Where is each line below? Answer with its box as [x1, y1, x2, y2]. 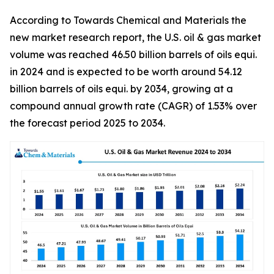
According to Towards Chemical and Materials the [10, 14, 246, 26]
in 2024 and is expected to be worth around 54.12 [10, 65, 242, 78]
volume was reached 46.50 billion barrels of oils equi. [10, 48, 257, 61]
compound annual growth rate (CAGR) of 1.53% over [10, 100, 257, 112]
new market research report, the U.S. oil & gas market [10, 31, 261, 43]
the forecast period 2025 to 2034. [10, 117, 165, 129]
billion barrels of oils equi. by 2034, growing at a [10, 83, 233, 95]
